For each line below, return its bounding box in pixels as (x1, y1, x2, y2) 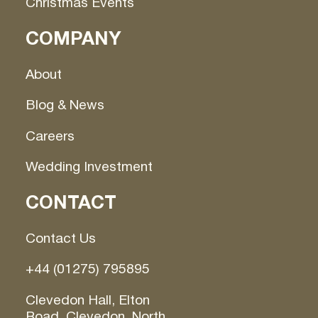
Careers (25, 125, 75, 147)
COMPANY (25, 23, 121, 55)
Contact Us (25, 228, 96, 250)
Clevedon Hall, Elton (25, 289, 150, 311)
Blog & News (25, 94, 104, 116)
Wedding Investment (25, 155, 153, 177)
